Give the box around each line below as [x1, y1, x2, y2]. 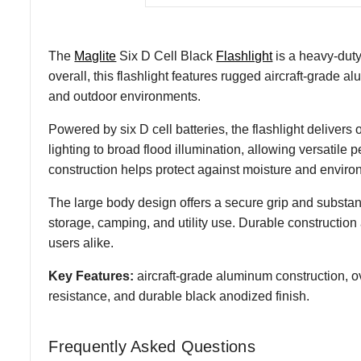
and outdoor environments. [48, 89, 201, 103]
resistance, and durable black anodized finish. [48, 288, 310, 303]
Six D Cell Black [116, 48, 217, 63]
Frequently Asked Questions [48, 338, 255, 356]
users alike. [48, 235, 114, 250]
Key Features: [48, 268, 135, 283]
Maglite [74, 48, 117, 63]
